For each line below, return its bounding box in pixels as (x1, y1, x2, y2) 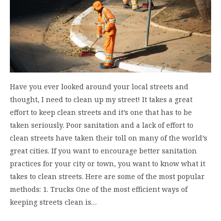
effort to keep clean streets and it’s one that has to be (10, 107, 192, 117)
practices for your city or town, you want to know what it (10, 158, 205, 168)
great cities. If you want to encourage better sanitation (10, 146, 197, 155)
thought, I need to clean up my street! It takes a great (10, 94, 192, 104)
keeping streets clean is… (10, 197, 97, 207)
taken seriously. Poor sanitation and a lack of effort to (10, 120, 193, 130)
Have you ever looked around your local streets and (10, 81, 188, 91)
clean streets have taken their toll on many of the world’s (10, 133, 207, 143)
